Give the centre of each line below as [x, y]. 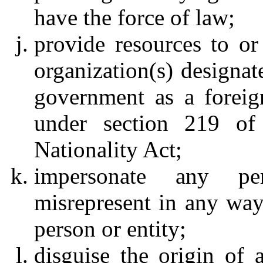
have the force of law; [134, 18]
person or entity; [110, 229]
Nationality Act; [108, 150]
